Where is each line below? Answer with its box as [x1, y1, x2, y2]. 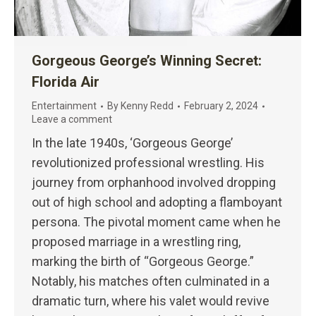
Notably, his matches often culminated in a [32, 274, 269, 289]
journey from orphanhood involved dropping [32, 175, 276, 190]
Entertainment [32, 100, 97, 112]
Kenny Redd [121, 100, 174, 112]
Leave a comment [32, 114, 112, 126]
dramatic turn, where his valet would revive [32, 293, 269, 309]
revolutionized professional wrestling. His [32, 155, 265, 171]
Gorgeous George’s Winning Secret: [32, 52, 262, 70]
